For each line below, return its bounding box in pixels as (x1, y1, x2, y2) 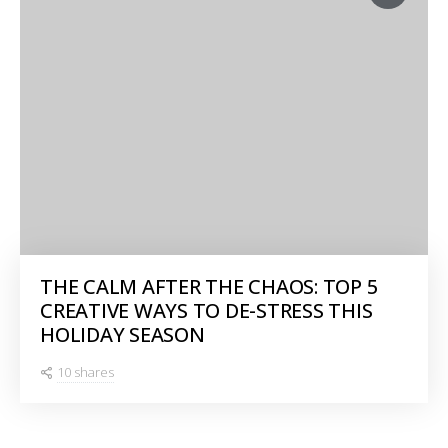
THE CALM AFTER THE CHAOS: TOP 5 (40, 272, 378, 300)
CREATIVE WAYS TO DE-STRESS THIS (40, 296, 373, 324)
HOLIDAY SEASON (40, 320, 205, 348)
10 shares (57, 362, 114, 381)
